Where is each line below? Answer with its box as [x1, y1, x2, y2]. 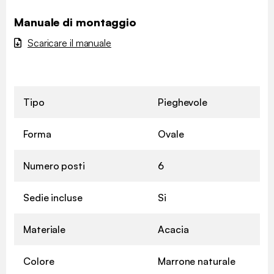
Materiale [23, 223, 66, 236]
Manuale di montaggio [14, 15, 136, 29]
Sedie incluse [23, 191, 83, 204]
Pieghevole [158, 96, 207, 109]
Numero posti [23, 160, 85, 172]
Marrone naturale [158, 255, 235, 268]
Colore [23, 255, 54, 268]
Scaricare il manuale [27, 37, 111, 50]
